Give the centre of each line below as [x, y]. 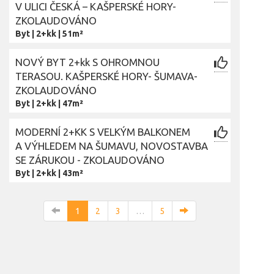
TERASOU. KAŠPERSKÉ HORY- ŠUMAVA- [106, 76]
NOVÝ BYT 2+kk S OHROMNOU [87, 62]
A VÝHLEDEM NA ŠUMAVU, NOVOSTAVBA [112, 146]
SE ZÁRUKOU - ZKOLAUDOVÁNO [90, 160]
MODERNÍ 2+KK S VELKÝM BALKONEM [103, 132]
